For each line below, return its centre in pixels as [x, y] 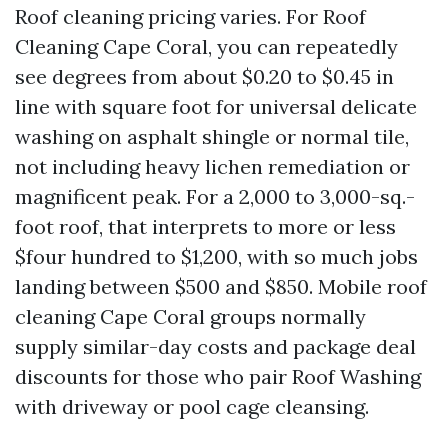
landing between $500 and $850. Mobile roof [221, 286]
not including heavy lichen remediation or [212, 166]
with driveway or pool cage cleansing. [192, 406]
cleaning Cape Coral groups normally [190, 316]
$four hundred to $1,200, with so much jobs [216, 256]
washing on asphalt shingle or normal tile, [212, 136]
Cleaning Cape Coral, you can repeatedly [206, 46]
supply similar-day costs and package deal [215, 346]
